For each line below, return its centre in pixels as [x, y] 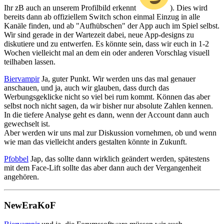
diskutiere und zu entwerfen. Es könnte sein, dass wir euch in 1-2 [106, 43]
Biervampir [22, 78]
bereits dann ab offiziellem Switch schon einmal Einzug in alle [102, 16]
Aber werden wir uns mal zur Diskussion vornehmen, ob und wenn [110, 132]
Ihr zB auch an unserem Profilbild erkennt [71, 7]
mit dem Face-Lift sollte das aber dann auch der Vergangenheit [102, 167]
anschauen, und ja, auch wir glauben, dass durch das [86, 87]
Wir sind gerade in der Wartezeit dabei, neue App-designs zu [99, 34]
